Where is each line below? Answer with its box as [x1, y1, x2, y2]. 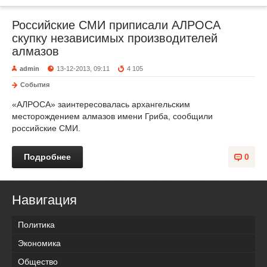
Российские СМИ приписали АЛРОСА [12, 18, 221, 32]
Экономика [18, 238, 61, 249]
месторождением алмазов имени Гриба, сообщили [12, 111, 213, 121]
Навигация [12, 193, 77, 207]
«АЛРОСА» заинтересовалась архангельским [12, 100, 190, 109]
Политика [18, 220, 55, 230]
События [20, 81, 49, 88]
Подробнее [24, 152, 71, 162]
